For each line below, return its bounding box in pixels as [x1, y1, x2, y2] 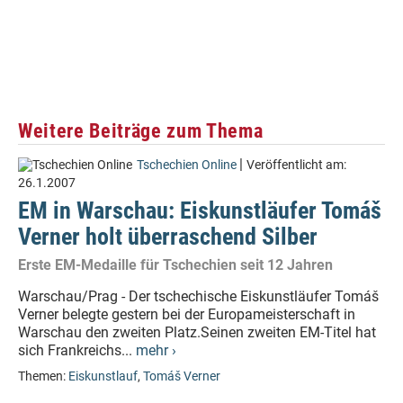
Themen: [18, 369, 68, 384]
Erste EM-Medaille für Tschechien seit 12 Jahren [18, 256, 333, 273]
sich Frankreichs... [18, 342, 136, 359]
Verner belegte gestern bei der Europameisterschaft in [18, 306, 355, 323]
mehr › [136, 342, 176, 359]
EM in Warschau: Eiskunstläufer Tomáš [18, 197, 381, 224]
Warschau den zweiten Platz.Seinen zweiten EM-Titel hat [18, 324, 376, 341]
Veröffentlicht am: [246, 157, 346, 173]
